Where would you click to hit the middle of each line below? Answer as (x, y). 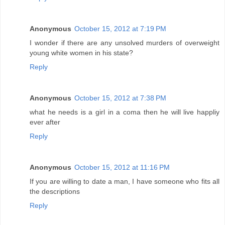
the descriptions (55, 192)
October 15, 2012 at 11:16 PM (122, 167)
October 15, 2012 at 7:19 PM (120, 29)
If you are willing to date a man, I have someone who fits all (125, 182)
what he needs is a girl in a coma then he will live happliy (125, 112)
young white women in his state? (81, 53)
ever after (45, 122)
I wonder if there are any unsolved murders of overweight (125, 43)
